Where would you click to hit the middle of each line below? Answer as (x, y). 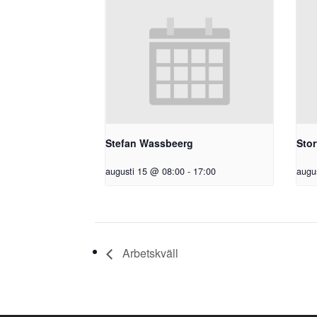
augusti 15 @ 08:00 (145, 172)
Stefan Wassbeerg (150, 143)
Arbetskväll (149, 253)
